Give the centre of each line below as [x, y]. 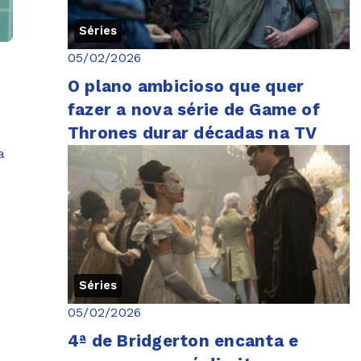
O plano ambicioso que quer [186, 86]
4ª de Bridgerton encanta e [183, 340]
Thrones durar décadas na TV [193, 133]
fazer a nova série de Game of [194, 109]
